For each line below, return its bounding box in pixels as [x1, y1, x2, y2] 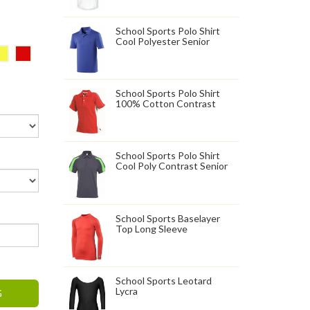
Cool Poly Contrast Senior [116, 160, 228, 172]
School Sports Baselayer [116, 212, 221, 224]
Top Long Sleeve [116, 222, 188, 235]
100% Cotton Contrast [116, 97, 217, 109]
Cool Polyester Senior [116, 35, 210, 47]
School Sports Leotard [116, 274, 212, 286]
